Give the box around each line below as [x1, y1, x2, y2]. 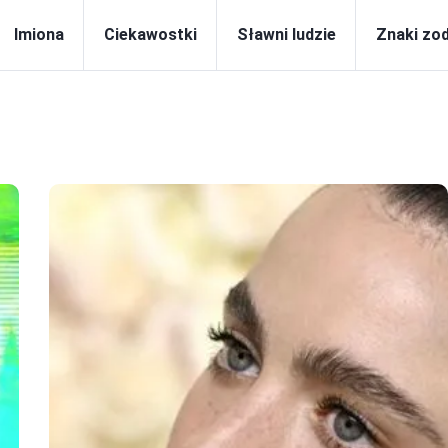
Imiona [14, 25, 64, 44]
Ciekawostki [104, 25, 197, 44]
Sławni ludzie [237, 25, 336, 44]
